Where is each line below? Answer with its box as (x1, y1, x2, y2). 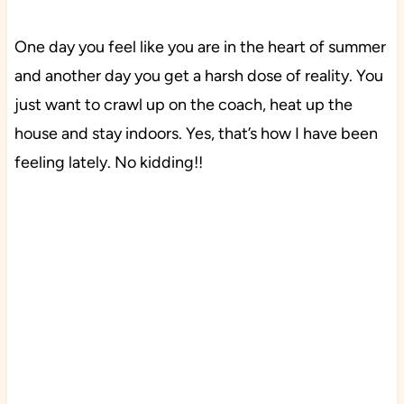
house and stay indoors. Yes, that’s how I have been (14, 124, 378, 144)
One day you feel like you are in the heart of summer (14, 37, 386, 58)
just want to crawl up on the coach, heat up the (14, 95, 353, 115)
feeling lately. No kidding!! (14, 152, 203, 173)
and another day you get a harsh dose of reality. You (14, 66, 383, 87)
